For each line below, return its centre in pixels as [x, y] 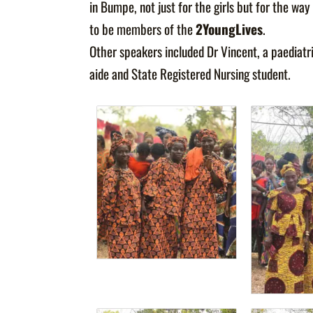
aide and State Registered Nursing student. [190, 74]
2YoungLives [230, 29]
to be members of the [143, 29]
